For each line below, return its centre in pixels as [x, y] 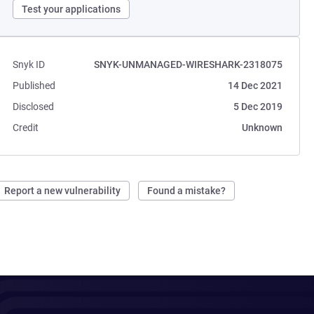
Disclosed [34, 107]
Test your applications [71, 9]
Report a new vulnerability [63, 191]
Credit [26, 128]
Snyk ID [29, 64]
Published [34, 86]
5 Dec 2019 [258, 107]
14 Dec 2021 [255, 86]
